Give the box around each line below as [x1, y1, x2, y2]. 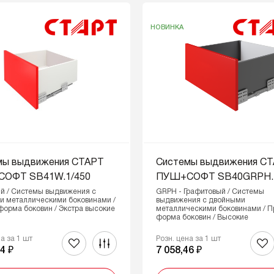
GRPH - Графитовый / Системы [156, 188, 265, 195]
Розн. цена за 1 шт [156, 235, 221, 242]
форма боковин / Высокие [156, 214, 249, 221]
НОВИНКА [150, 24, 183, 31]
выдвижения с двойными [156, 197, 246, 204]
